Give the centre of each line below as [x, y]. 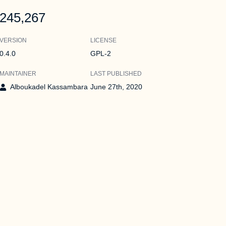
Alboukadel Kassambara [49, 87]
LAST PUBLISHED [116, 74]
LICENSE [104, 40]
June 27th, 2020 [117, 87]
